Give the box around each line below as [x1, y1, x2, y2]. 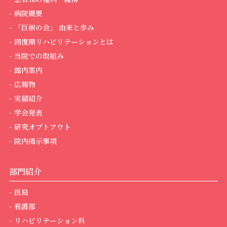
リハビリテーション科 [14, 215, 85, 226]
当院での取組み [14, 51, 64, 61]
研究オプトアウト [14, 122, 71, 132]
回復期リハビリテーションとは [14, 36, 113, 47]
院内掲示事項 [14, 136, 57, 146]
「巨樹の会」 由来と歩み [14, 22, 94, 33]
